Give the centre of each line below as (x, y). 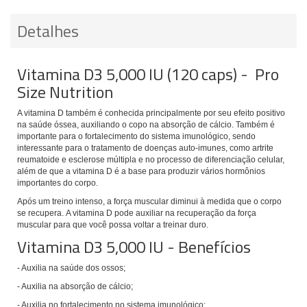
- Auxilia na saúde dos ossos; (71, 268)
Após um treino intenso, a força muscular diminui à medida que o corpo (149, 202)
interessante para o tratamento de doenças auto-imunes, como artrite (145, 148)
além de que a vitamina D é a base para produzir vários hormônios (141, 172)
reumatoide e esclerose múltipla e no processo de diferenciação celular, (151, 160)
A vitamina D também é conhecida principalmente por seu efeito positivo (151, 113)
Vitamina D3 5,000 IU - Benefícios (134, 247)
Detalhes (48, 31)
